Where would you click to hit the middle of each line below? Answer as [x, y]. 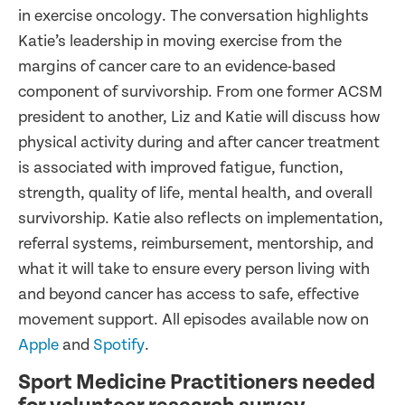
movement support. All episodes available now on [193, 319]
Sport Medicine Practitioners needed [197, 382]
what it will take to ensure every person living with [194, 268]
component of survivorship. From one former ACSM [200, 91]
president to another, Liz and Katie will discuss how [199, 117]
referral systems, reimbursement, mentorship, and [196, 243]
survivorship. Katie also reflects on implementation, [201, 218]
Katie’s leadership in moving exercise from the [180, 41]
